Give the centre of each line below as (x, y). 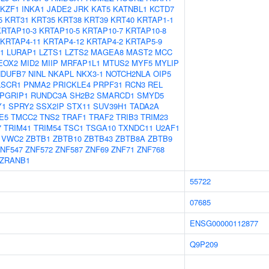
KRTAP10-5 (59, 30)
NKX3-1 (90, 74)
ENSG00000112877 (224, 223)
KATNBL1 (130, 9)
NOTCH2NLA (128, 74)
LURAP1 (22, 52)
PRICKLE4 (72, 84)
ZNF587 (69, 149)
